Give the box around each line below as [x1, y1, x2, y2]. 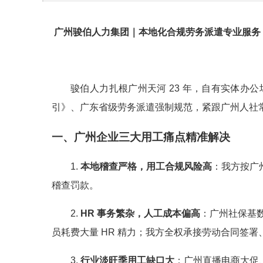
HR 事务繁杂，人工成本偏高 [80, 208, 200, 219]
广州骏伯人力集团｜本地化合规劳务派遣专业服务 [54, 27, 261, 37]
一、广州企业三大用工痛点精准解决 [52, 130, 230, 143]
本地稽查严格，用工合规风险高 [80, 161, 212, 172]
